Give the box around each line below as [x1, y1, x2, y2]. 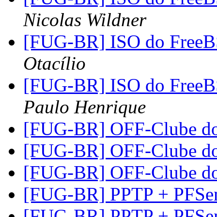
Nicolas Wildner [23, 9, 146, 31]
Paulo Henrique [23, 96, 146, 118]
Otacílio [23, 53, 86, 74]
